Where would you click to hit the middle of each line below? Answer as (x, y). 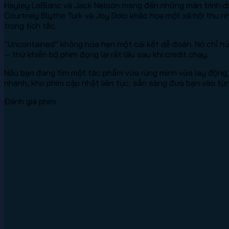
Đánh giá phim (30, 101)
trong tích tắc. (30, 25)
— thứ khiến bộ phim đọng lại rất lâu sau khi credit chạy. (106, 54)
